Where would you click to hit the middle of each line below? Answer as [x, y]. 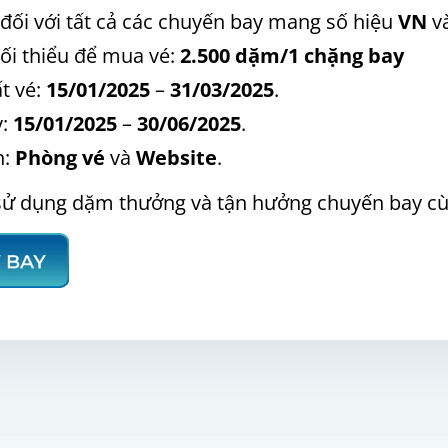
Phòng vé [60, 157]
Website [176, 157]
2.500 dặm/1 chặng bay [292, 55]
